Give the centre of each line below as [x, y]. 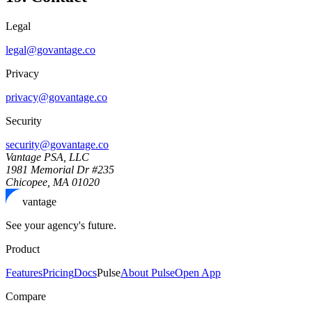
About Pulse [148, 272]
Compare [26, 296]
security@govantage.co [57, 144]
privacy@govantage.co [56, 97]
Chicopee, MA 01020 [53, 182]
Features [24, 272]
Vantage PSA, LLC [47, 157]
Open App [198, 272]
